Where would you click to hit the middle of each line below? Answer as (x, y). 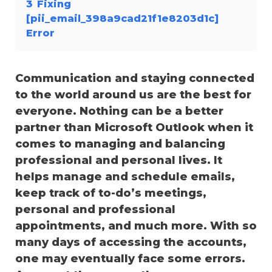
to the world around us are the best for (133, 94)
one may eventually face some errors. (130, 258)
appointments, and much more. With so (136, 226)
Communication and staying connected (135, 78)
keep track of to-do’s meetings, (111, 193)
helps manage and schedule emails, (125, 176)
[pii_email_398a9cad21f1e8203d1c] (122, 18)
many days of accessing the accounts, (131, 242)
